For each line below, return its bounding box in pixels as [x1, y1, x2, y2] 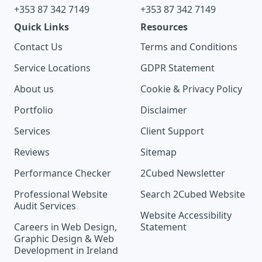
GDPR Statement [140, 61, 215, 75]
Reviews [14, 146, 50, 159]
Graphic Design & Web [14, 232, 114, 246]
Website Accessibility [140, 209, 232, 222]
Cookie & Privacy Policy [140, 82, 242, 96]
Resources [140, 20, 188, 34]
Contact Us [14, 40, 63, 54]
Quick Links [14, 20, 69, 34]
